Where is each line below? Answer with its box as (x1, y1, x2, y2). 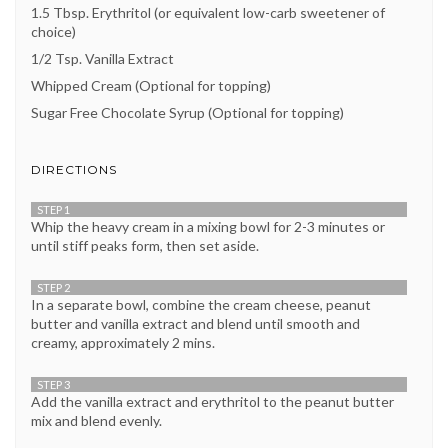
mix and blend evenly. (31, 412, 162, 430)
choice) (31, 23, 76, 41)
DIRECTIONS (31, 162, 117, 178)
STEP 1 (37, 203, 70, 217)
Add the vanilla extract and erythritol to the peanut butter (31, 393, 394, 411)
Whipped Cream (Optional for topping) (31, 77, 271, 95)
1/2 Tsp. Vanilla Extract (31, 50, 174, 68)
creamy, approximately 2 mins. (31, 334, 215, 352)
